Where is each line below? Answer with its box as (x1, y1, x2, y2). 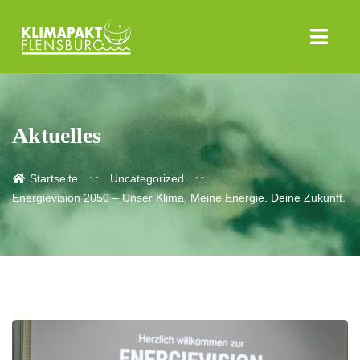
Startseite (26, 172, 78, 186)
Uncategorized (109, 172, 184, 186)
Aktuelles (12, 123, 101, 149)
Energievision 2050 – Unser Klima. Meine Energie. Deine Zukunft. (12, 191, 346, 205)
